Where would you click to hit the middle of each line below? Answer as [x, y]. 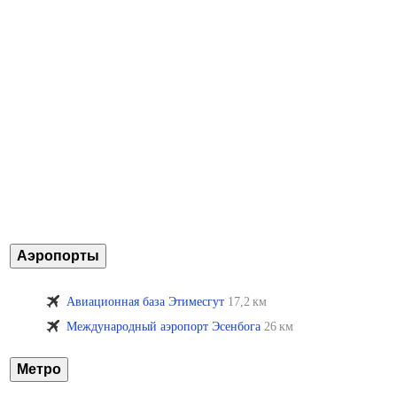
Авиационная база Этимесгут [145, 302]
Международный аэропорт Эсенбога [163, 327]
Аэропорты [58, 256]
